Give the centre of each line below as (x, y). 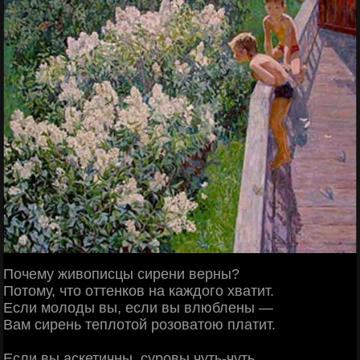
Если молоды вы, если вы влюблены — (138, 307)
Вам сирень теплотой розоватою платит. (139, 324)
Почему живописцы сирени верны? (121, 274)
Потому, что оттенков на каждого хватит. (139, 290)
